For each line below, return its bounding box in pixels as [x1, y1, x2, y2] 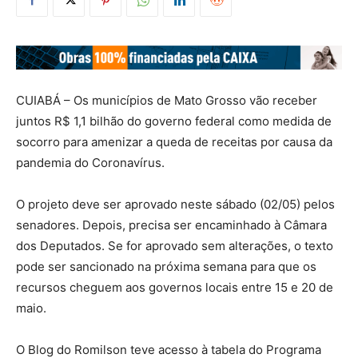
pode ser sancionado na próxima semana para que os [16, 259, 316, 275]
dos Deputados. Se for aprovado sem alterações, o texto [16, 238, 333, 254]
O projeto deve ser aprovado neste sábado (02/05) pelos [16, 197, 335, 213]
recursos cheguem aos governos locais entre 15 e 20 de [16, 280, 333, 296]
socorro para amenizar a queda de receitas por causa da [16, 134, 332, 150]
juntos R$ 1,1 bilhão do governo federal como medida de [16, 113, 332, 129]
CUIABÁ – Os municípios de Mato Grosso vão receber [16, 93, 317, 109]
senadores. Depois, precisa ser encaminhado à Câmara [16, 217, 327, 233]
